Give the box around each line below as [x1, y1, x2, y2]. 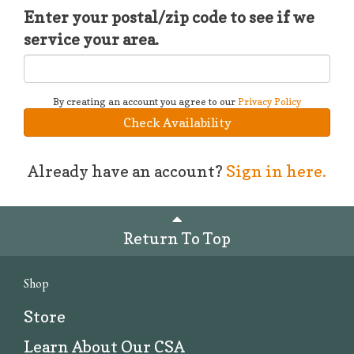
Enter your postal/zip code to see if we [24, 7, 314, 27]
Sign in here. [226, 161, 326, 181]
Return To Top [123, 229, 231, 248]
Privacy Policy [238, 95, 301, 107]
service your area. [24, 29, 159, 49]
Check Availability [122, 114, 232, 130]
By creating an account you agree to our [53, 95, 238, 107]
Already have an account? [28, 161, 226, 181]
